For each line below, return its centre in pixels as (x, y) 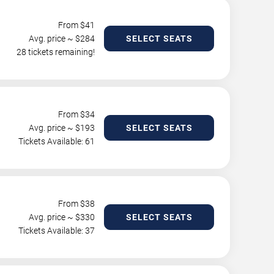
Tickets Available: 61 (57, 142)
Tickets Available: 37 (57, 231)
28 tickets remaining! (56, 52)
